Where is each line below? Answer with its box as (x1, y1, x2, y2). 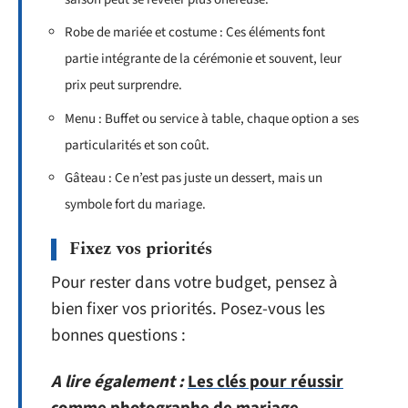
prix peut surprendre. (65, 76, 182, 95)
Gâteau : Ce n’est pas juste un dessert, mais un (65, 168, 322, 188)
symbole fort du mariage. (65, 195, 206, 214)
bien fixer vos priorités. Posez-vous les (51, 296, 325, 321)
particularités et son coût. (65, 135, 209, 155)
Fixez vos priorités (69, 235, 212, 262)
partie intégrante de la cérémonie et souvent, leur (65, 49, 342, 68)
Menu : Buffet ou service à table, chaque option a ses (65, 108, 359, 128)
